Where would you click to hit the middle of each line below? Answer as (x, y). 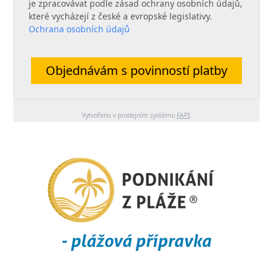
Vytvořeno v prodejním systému (129, 115)
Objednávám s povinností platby (136, 70)
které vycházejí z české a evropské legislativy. (121, 16)
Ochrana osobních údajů (80, 29)
